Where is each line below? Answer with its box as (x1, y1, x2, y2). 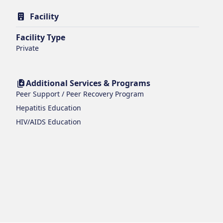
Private (16, 43, 39, 53)
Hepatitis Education (16, 103, 81, 112)
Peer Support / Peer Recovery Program (16, 89, 144, 99)
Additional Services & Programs (26, 77, 150, 89)
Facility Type (16, 31, 65, 43)
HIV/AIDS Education (16, 116, 81, 126)
